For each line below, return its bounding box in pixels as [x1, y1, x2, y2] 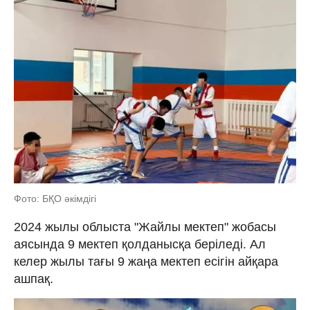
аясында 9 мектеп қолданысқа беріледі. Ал [14, 237, 266, 251]
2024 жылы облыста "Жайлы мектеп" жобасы [14, 219, 276, 234]
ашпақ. [14, 271, 53, 286]
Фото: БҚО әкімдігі [14, 192, 96, 204]
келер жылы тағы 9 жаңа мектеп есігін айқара [14, 254, 278, 268]
